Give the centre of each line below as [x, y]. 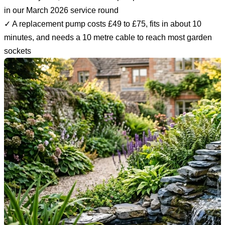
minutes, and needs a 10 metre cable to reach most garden [108, 37]
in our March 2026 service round [61, 10]
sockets [18, 51]
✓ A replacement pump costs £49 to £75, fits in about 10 [103, 24]
